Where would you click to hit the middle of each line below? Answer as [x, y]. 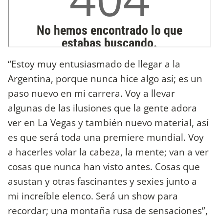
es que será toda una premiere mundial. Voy [106, 137]
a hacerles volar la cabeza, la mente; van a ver [108, 152]
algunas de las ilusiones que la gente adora [102, 108]
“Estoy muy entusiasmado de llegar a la [94, 64]
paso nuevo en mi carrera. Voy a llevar [91, 93]
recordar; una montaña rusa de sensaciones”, [108, 210]
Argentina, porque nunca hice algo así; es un [105, 78]
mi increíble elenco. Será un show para [93, 196]
